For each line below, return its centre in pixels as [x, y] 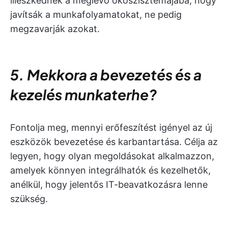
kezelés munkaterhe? [83, 94]
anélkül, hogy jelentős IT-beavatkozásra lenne [109, 184]
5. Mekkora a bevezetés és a [106, 75]
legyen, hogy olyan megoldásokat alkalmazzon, [112, 156]
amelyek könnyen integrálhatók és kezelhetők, [110, 170]
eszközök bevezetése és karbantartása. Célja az [114, 142]
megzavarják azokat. [55, 29]
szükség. [29, 199]
